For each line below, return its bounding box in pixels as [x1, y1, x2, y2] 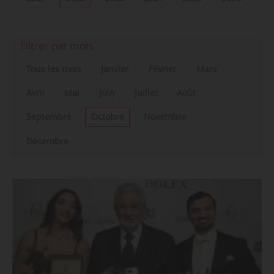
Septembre [26, 111, 72, 123]
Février [148, 64, 177, 75]
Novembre [143, 111, 187, 123]
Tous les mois [26, 64, 81, 75]
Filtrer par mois [20, 39, 94, 53]
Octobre [91, 111, 124, 123]
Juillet [134, 87, 158, 99]
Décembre [26, 136, 68, 147]
